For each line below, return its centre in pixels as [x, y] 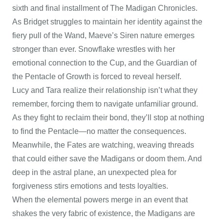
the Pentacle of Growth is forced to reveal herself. [97, 77]
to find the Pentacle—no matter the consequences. [99, 131]
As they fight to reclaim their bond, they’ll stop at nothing [108, 118]
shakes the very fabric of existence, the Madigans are [104, 213]
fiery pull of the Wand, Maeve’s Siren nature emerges [103, 35]
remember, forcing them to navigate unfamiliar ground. [105, 104]
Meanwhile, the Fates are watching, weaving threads [103, 145]
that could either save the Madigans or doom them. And [107, 159]
